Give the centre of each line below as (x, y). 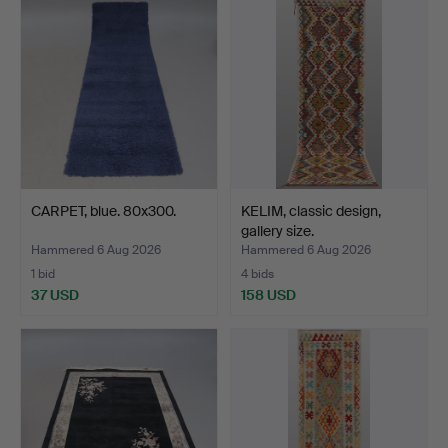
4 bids (257, 273)
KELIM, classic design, (311, 210)
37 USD (55, 294)
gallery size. (277, 230)
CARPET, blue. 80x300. (103, 210)
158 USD (268, 294)
